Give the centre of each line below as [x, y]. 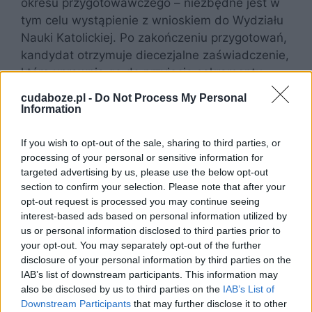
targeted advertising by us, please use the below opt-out [145, 172]
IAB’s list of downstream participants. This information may [149, 274]
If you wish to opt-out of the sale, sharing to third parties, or [151, 142]
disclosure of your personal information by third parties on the [156, 259]
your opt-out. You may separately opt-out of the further [141, 245]
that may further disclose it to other [209, 303]
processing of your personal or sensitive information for [142, 157]
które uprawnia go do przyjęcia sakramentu [142, 72]
